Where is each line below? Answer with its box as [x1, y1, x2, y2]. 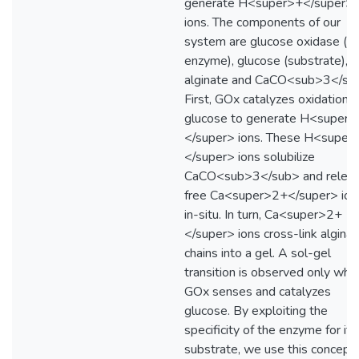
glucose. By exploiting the [184, 302, 328, 320]
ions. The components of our [184, 14, 341, 31]
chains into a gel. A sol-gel [184, 244, 331, 262]
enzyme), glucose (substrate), [184, 52, 348, 70]
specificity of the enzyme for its [184, 321, 357, 339]
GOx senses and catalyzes [184, 283, 331, 301]
